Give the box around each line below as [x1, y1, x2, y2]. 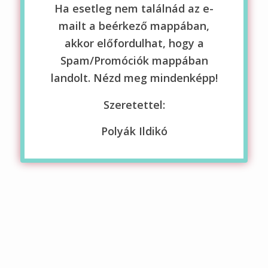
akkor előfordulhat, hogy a [64, 36, 204, 51]
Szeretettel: [103, 97, 165, 112]
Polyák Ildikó [100, 123, 167, 138]
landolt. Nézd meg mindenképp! [50, 71, 218, 86]
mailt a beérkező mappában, [59, 19, 209, 33]
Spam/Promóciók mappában [60, 53, 208, 68]
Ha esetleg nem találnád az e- [54, 1, 214, 16]
